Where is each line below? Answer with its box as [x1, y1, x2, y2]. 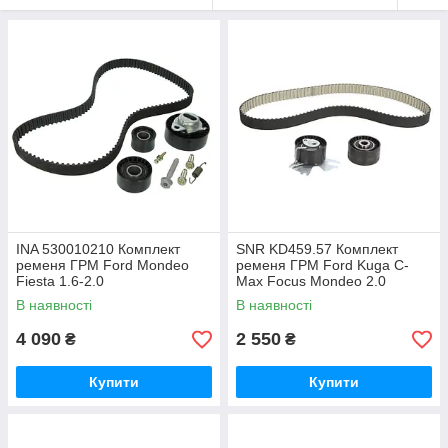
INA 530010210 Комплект [16, 241, 180, 258]
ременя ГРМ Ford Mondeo [16, 257, 189, 274]
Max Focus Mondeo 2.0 [236, 273, 386, 290]
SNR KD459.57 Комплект [236, 241, 398, 258]
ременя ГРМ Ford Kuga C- [236, 257, 409, 274]
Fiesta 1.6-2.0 [16, 273, 104, 290]
